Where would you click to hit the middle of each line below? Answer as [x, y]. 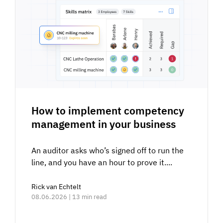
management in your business [104, 124]
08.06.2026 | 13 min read [69, 197]
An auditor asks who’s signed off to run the [108, 150]
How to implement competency [108, 110]
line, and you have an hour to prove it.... [102, 162]
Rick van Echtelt [56, 186]
